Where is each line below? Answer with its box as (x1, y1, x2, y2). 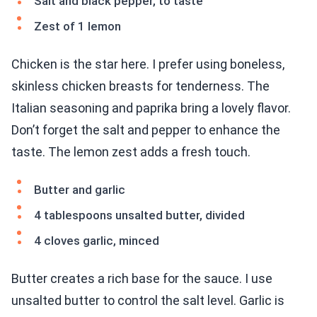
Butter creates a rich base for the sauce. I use (11, 271, 272, 287)
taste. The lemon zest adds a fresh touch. (11, 144, 250, 160)
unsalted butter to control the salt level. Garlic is (11, 293, 284, 309)
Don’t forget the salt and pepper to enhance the (11, 122, 280, 138)
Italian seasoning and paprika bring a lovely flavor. (11, 100, 291, 116)
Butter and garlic (34, 183, 125, 197)
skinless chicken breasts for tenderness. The (11, 79, 270, 94)
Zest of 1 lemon (34, 19, 121, 34)
